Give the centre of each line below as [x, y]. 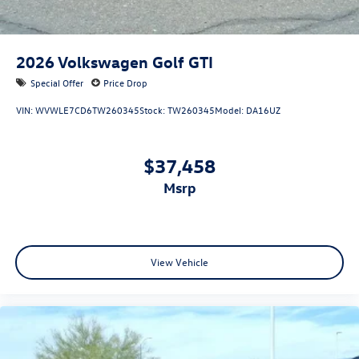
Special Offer [57, 82]
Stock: [153, 109]
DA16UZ [263, 109]
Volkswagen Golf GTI [135, 61]
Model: [230, 109]
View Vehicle [179, 261]
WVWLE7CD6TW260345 [87, 109]
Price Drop [125, 82]
